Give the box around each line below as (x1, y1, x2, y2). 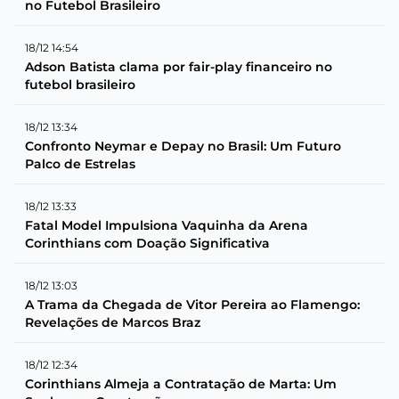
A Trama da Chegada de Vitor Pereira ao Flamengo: (25, 296, 360, 313)
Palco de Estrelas (25, 155, 135, 172)
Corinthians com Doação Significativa (25, 234, 270, 251)
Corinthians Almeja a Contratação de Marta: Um (25, 375, 337, 392)
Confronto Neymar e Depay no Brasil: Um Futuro (25, 137, 341, 154)
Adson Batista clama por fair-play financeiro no (25, 58, 332, 75)
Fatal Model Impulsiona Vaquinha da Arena (25, 216, 308, 233)
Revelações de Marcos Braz (25, 313, 200, 330)
